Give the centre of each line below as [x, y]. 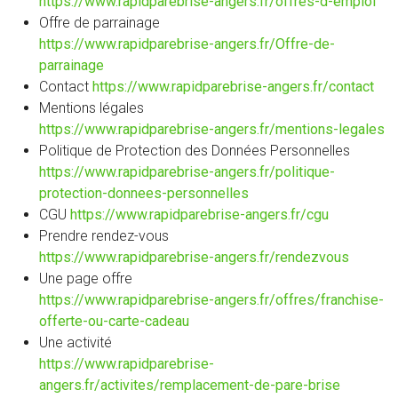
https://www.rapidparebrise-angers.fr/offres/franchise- [211, 299]
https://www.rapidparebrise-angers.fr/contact [233, 86]
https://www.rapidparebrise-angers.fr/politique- [187, 171]
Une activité [76, 342]
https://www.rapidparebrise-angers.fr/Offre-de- [187, 44]
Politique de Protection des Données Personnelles [195, 150]
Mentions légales [92, 107]
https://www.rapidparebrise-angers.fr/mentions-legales [212, 129]
